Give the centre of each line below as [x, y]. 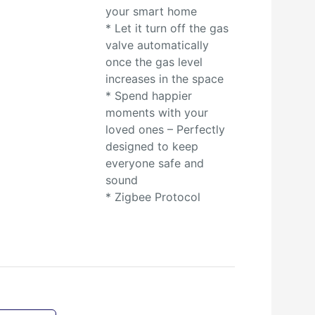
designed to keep [152, 146]
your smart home [151, 11]
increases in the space [164, 79]
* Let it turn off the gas [167, 28]
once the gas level [154, 62]
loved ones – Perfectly [165, 129]
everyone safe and [154, 163]
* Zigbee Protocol [153, 197]
